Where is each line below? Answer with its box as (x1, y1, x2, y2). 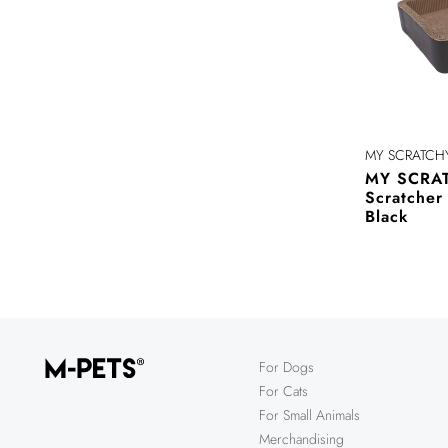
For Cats (259, 381, 308, 401)
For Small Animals (259, 405, 360, 425)
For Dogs (259, 357, 314, 377)
